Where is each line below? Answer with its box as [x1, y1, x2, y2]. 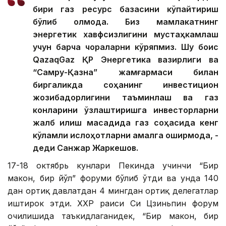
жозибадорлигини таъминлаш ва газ [33, 92, 218, 103]
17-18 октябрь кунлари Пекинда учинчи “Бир [8, 160, 218, 171]
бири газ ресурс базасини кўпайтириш [33, 4, 218, 15]
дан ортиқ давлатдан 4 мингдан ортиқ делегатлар [8, 186, 218, 196]
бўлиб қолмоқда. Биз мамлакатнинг [33, 17, 218, 27]
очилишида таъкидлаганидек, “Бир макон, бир [8, 211, 218, 221]
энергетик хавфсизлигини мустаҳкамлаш [33, 29, 218, 40]
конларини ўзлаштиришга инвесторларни [33, 105, 218, 116]
